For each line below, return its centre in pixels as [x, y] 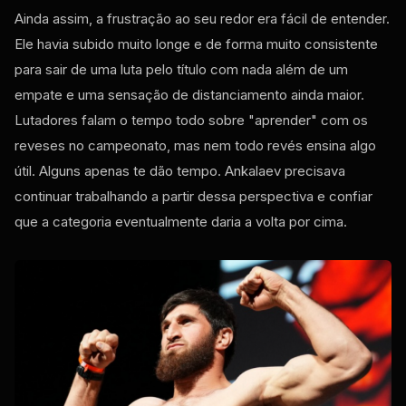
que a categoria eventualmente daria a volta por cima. [181, 222]
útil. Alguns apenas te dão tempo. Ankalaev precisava [180, 171]
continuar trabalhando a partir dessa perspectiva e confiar [193, 197]
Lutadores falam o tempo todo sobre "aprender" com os [191, 121]
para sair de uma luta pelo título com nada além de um [181, 70]
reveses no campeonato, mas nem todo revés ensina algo [195, 146]
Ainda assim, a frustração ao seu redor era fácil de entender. [202, 19]
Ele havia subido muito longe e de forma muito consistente [196, 44]
